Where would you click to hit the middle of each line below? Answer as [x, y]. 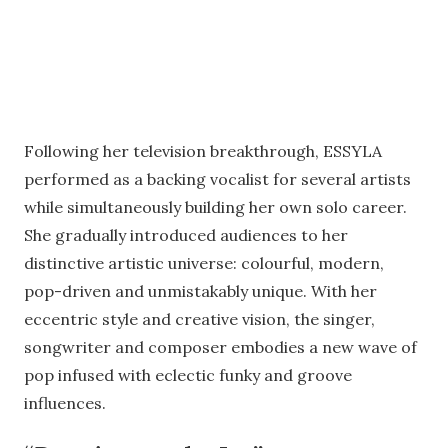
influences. [65, 403]
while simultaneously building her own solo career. [215, 207]
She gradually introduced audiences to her [186, 235]
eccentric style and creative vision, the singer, [199, 319]
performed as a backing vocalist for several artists [217, 179]
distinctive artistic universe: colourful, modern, [204, 263]
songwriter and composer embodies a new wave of [220, 347]
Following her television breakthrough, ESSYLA [203, 151]
